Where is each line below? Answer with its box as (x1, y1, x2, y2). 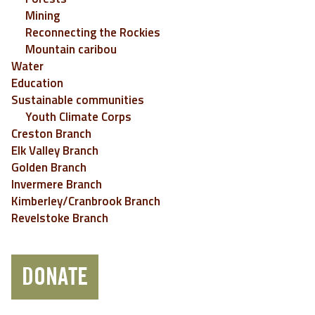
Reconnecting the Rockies (25, 23, 160, 41)
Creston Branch (11, 124, 91, 143)
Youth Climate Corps (25, 108, 131, 126)
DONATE (22, 265, 88, 289)
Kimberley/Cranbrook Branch (11, 192, 160, 210)
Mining (25, 6, 60, 25)
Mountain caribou (25, 40, 117, 58)
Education (11, 74, 63, 92)
